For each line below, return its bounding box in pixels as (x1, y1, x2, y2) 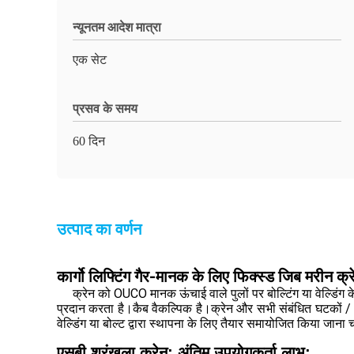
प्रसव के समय (73, 102, 137, 115)
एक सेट (73, 53, 107, 66)
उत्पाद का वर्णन (57, 220, 141, 238)
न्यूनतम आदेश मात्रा (73, 21, 161, 34)
